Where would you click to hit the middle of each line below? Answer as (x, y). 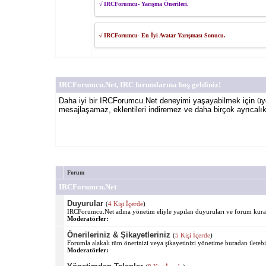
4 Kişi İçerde (125, 203)
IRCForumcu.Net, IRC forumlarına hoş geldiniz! (140, 84)
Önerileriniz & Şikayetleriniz (118, 235)
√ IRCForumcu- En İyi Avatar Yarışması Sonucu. (162, 35)
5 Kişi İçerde (192, 235)
